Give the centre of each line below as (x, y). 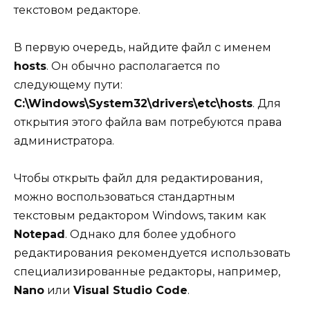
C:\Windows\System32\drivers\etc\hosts (133, 104)
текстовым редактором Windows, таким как (140, 216)
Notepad (39, 235)
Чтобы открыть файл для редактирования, (138, 179)
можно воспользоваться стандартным (125, 197)
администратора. (64, 141)
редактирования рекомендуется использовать (152, 253)
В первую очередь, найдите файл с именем (143, 48)
